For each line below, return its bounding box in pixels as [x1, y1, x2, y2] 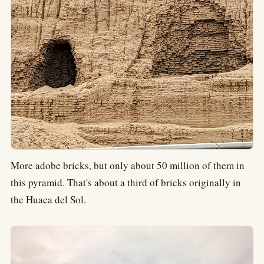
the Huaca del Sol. [11, 193, 86, 207]
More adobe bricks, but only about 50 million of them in [11, 159, 245, 173]
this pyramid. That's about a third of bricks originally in [11, 176, 241, 190]
